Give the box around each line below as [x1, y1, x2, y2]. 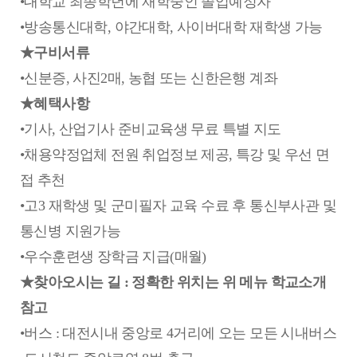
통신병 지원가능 [20, 223, 121, 239]
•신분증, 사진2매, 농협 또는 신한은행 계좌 [20, 70, 277, 86]
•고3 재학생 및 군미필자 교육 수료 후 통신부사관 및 [20, 198, 336, 214]
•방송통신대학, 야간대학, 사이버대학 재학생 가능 [20, 19, 323, 35]
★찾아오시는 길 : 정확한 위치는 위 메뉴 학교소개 [20, 274, 327, 290]
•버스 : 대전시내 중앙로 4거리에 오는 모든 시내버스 [20, 325, 336, 341]
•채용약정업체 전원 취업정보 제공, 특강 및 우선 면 [20, 147, 330, 163]
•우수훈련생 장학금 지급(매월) [20, 249, 206, 265]
